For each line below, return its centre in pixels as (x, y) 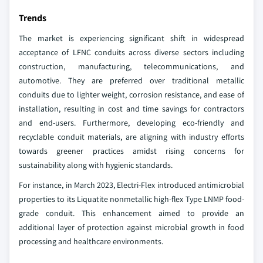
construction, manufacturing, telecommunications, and (131, 66)
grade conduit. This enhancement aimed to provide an (131, 213)
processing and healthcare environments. (91, 241)
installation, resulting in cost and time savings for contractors (131, 108)
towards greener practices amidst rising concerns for (131, 151)
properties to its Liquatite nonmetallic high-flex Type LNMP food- (131, 199)
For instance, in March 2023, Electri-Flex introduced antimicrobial (131, 185)
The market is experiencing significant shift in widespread (131, 38)
